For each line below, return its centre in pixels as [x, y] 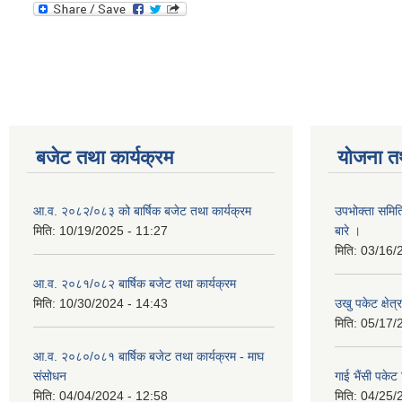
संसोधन [50, 376]
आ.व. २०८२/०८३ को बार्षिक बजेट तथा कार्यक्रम [142, 210]
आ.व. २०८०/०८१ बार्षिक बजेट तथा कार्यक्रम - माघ [149, 356]
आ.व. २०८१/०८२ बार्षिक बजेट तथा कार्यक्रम [135, 283]
